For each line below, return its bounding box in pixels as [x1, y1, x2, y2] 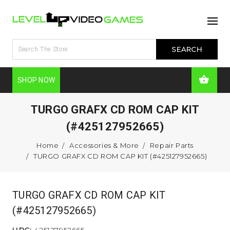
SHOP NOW [17, 75, 55, 84]
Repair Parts [149, 141, 194, 149]
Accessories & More [69, 141, 139, 149]
